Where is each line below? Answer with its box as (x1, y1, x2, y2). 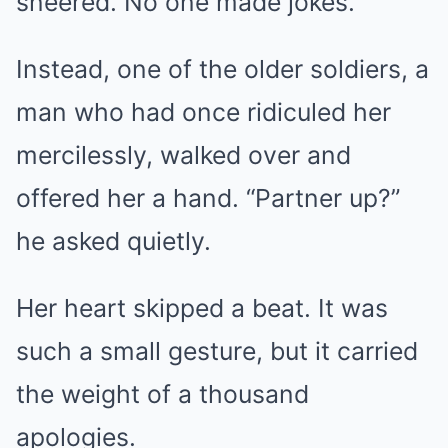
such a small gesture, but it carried (16, 335, 418, 366)
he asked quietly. (16, 225, 211, 256)
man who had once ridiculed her (16, 96, 391, 127)
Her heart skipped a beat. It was (16, 292, 388, 323)
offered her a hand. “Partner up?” (16, 182, 400, 213)
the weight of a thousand (16, 378, 309, 409)
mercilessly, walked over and (16, 139, 351, 170)
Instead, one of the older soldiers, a (16, 53, 429, 84)
